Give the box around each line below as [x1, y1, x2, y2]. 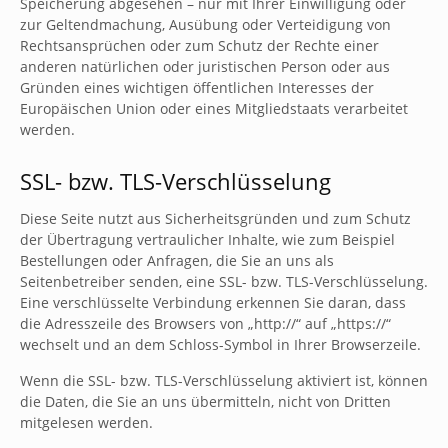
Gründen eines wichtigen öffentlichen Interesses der [20, 78, 374, 97]
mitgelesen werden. [20, 413, 153, 432]
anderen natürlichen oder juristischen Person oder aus [20, 57, 390, 76]
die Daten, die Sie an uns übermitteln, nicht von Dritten [20, 392, 391, 411]
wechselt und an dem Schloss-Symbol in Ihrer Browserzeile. [20, 335, 421, 354]
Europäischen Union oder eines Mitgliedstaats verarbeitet [20, 99, 408, 118]
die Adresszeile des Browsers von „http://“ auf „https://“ [20, 314, 391, 333]
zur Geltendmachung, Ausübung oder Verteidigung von [20, 15, 391, 34]
